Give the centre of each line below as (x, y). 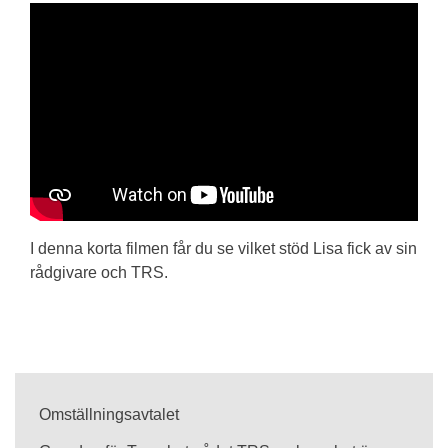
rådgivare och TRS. (99, 273)
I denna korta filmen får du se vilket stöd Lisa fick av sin (223, 249)
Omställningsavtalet (109, 415)
